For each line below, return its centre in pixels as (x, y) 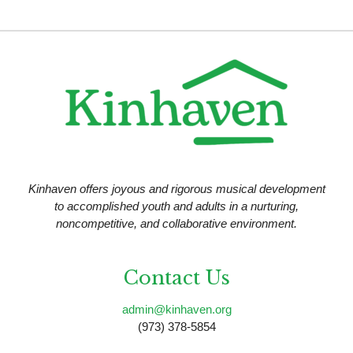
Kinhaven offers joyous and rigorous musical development (176, 189)
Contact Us (176, 278)
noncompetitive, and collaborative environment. (176, 224)
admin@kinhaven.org (176, 310)
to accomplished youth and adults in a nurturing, (176, 206)
